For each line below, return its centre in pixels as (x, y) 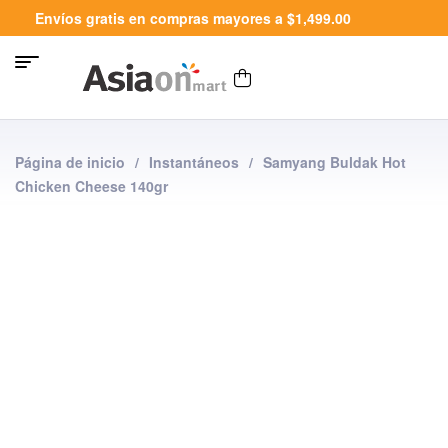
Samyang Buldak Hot (334, 162)
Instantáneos (194, 162)
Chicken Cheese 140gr (91, 186)
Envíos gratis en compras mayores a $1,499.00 (193, 18)
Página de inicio (70, 162)
